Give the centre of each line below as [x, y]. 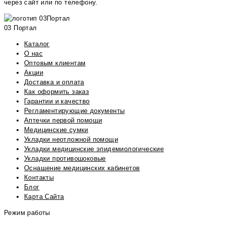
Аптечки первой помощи [63, 120]
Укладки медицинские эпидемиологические [94, 149]
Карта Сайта [44, 196]
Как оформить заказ [57, 91]
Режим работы [27, 212]
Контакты [39, 177]
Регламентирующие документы [75, 110]
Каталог [37, 44]
